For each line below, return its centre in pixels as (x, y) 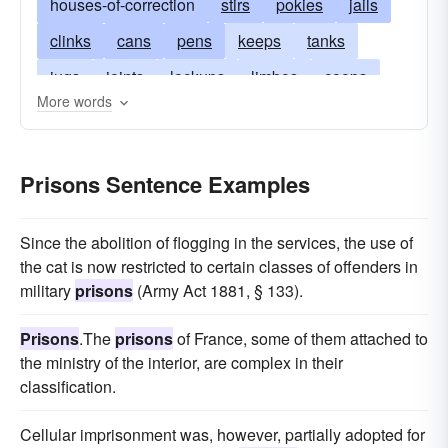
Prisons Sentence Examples (165, 184)
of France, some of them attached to (300, 338)
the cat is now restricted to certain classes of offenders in (219, 266)
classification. (68, 386)
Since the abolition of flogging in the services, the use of (216, 242)
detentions (243, 148)
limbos (274, 76)
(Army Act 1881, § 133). (218, 290)
